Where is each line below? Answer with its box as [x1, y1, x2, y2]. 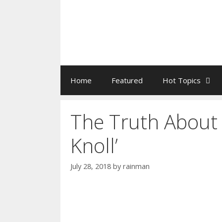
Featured [111, 75, 143, 85]
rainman [123, 162, 150, 171]
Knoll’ [70, 132, 118, 159]
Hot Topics [163, 75, 201, 85]
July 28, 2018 [70, 162, 111, 171]
